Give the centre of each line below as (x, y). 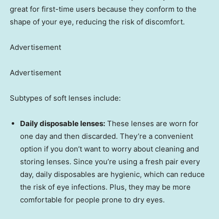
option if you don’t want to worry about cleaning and (109, 149)
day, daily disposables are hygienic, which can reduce (112, 175)
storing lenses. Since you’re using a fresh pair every (110, 162)
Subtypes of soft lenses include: (65, 98)
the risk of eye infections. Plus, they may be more (105, 187)
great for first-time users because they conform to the (103, 9)
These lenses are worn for (152, 124)
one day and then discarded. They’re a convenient (107, 136)
